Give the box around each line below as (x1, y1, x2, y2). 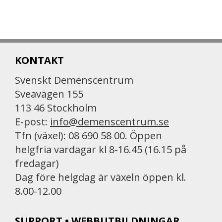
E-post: (15, 115, 50, 128)
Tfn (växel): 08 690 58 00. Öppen (15, 129, 162, 142)
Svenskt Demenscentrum (15, 73, 133, 87)
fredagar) (15, 157, 59, 170)
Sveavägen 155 (15, 87, 83, 101)
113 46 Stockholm (15, 101, 97, 114)
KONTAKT (15, 54, 64, 67)
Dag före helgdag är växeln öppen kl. (15, 170, 186, 184)
